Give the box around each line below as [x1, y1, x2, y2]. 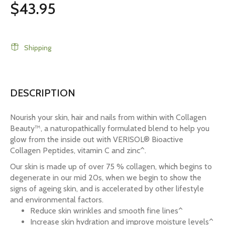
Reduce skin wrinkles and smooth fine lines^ [30, 206, 183, 215]
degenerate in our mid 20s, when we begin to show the [10, 173, 201, 182]
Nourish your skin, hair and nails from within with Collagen [10, 113, 206, 122]
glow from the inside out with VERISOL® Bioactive [10, 135, 183, 144]
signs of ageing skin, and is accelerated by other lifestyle [10, 184, 204, 193]
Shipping [24, 43, 51, 52]
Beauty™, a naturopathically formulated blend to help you [10, 124, 209, 133]
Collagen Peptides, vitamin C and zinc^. [10, 146, 146, 155]
